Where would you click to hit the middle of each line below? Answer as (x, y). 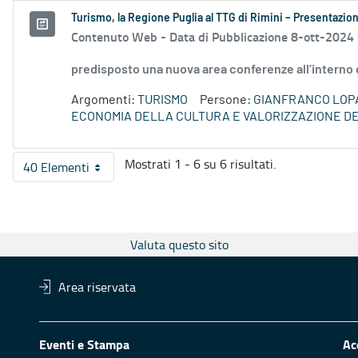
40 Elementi (56, 167)
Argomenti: (104, 100)
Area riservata (97, 287)
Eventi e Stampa (84, 344)
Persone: (227, 100)
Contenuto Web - (120, 37)
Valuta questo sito (179, 245)
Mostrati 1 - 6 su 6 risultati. (200, 164)
